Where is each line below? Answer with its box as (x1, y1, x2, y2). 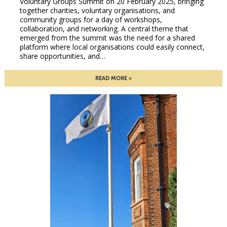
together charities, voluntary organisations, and (19, 6, 175, 16)
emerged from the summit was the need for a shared (19, 33, 195, 43)
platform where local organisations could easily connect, (19, 42, 205, 52)
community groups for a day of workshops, (19, 15, 162, 25)
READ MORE (95, 75, 127, 82)
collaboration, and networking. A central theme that (19, 24, 188, 34)
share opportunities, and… (19, 51, 105, 61)
